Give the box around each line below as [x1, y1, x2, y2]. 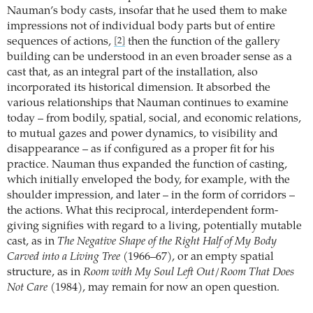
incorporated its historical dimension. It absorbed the [7, 82, 270, 94]
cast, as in [7, 236, 57, 248]
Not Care [7, 282, 48, 294]
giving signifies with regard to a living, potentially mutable [7, 221, 302, 233]
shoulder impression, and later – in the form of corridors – [7, 190, 295, 202]
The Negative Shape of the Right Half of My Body [57, 236, 277, 248]
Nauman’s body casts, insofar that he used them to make [7, 6, 287, 17]
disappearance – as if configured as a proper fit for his [7, 144, 275, 156]
